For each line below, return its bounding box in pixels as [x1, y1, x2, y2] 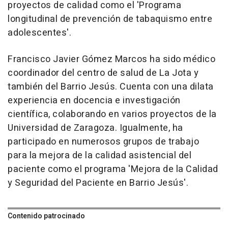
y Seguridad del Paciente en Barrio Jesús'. [8, 176, 188, 190]
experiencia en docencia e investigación [8, 94, 181, 108]
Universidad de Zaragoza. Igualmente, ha [8, 121, 183, 135]
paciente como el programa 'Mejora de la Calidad [8, 162, 218, 177]
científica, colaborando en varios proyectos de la [8, 107, 217, 122]
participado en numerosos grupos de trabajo [8, 135, 199, 149]
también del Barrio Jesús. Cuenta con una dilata [8, 80, 214, 94]
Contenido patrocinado [8, 211, 85, 222]
